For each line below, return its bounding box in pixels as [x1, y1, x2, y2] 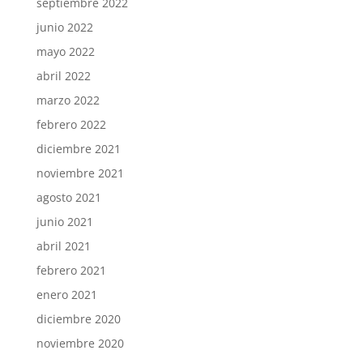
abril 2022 [36, 67, 91, 83]
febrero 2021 [36, 262, 106, 278]
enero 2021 [36, 286, 97, 302]
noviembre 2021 [36, 164, 124, 181]
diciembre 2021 [36, 140, 121, 156]
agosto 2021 [36, 189, 101, 205]
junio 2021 [36, 213, 93, 229]
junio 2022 [36, 19, 93, 35]
